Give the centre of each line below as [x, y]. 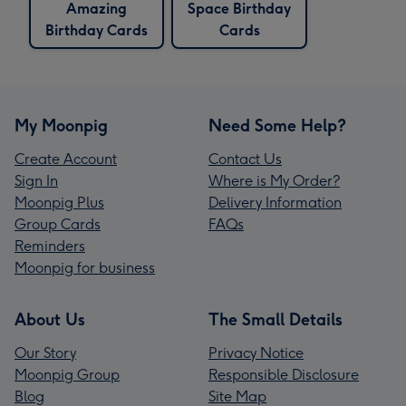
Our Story [45, 353]
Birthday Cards [97, 30]
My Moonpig [61, 126]
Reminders [50, 246]
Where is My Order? [274, 180]
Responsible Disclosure [284, 374]
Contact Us [245, 159]
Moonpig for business [85, 267]
